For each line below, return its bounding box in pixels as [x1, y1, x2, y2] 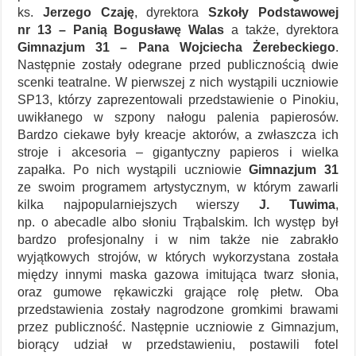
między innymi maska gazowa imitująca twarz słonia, [17, 268, 339, 282]
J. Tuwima [259, 198, 335, 212]
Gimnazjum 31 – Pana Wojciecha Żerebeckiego [17, 41, 335, 55]
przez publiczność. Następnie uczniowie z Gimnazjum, [17, 320, 339, 335]
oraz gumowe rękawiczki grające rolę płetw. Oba [17, 285, 339, 300]
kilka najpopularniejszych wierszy [17, 198, 260, 212]
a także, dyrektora [224, 23, 339, 37]
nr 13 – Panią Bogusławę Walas [17, 23, 225, 37]
